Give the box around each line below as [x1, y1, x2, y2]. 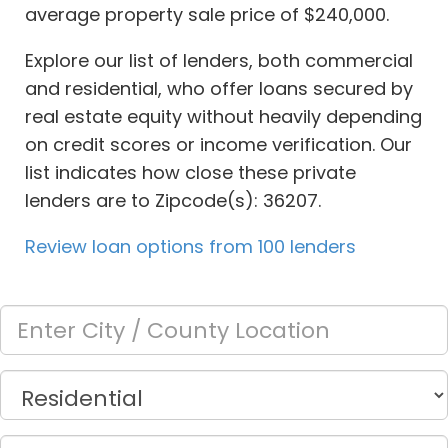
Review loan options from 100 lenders [25, 234, 356, 260]
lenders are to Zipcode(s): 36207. [25, 188, 321, 214]
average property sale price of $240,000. [25, 2, 389, 28]
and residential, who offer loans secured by [25, 76, 413, 102]
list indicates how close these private [25, 160, 356, 186]
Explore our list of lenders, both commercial [25, 48, 413, 74]
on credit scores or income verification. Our [25, 132, 412, 158]
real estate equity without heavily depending [25, 104, 422, 130]
